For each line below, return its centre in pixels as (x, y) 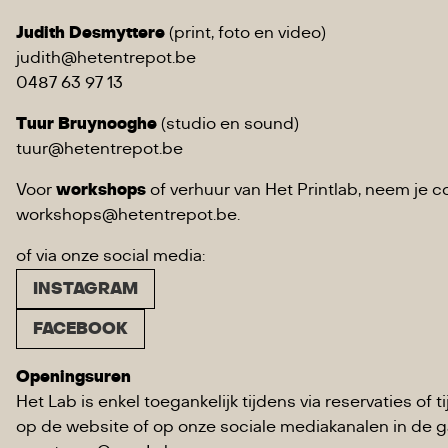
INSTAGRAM (85, 289)
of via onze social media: (110, 256)
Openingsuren (73, 377)
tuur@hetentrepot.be (99, 149)
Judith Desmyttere (90, 33)
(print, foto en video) (245, 33)
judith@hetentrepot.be (106, 58)
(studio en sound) (228, 124)
